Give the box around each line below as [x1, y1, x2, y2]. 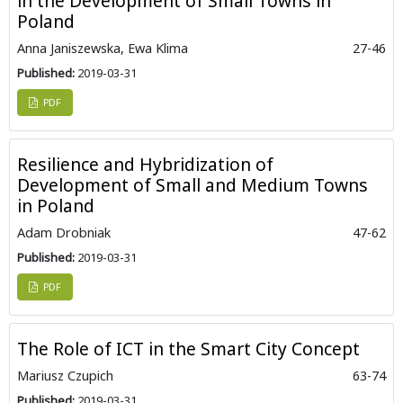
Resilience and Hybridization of [17, 152, 273, 177]
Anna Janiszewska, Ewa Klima [17, 40, 188, 58]
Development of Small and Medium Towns [17, 173, 368, 198]
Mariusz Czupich [17, 367, 113, 385]
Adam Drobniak [17, 224, 111, 242]
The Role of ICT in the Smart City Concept [17, 336, 360, 362]
